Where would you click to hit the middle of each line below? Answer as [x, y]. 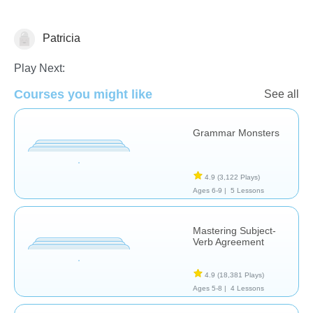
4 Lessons [247, 288]
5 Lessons [247, 190]
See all [282, 94]
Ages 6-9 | [210, 190]
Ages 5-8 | [210, 288]
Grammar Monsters [236, 132]
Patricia [60, 38]
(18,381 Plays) [241, 275]
